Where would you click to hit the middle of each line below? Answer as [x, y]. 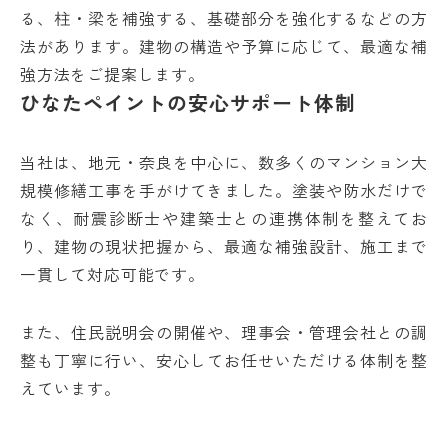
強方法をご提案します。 [112, 74]
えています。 [70, 388]
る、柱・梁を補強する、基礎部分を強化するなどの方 [224, 18]
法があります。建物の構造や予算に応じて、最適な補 [224, 46]
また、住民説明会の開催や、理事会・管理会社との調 [224, 332]
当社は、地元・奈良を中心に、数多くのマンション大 [224, 162]
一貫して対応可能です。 [112, 274]
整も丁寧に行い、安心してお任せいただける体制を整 [224, 360]
